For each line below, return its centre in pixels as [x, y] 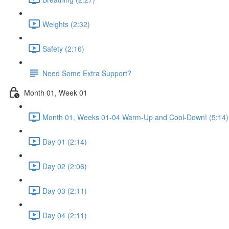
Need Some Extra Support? [87, 73]
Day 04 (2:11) [65, 215]
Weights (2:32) [66, 24]
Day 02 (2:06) [65, 166]
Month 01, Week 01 [56, 92]
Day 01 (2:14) [65, 141]
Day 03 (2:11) [65, 190]
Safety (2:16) [63, 48]
